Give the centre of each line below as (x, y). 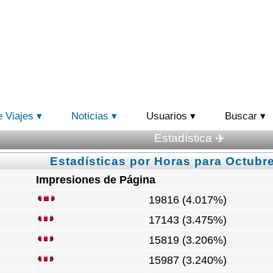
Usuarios (167, 116)
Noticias (90, 116)
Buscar (241, 116)
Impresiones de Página (96, 180)
